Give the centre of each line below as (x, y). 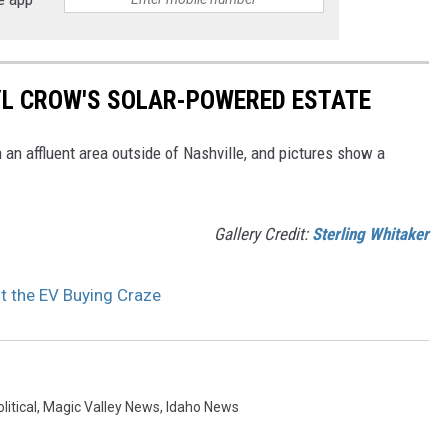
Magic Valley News (101, 407)
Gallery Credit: (263, 234)
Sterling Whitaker (370, 234)
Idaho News (202, 407)
